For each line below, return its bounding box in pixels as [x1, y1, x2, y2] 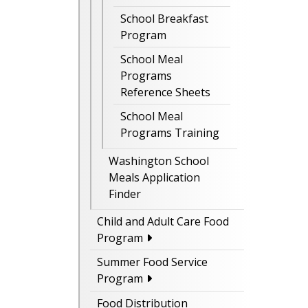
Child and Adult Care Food [97, 214, 229, 230]
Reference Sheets [120, 85, 210, 100]
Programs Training [120, 125, 219, 141]
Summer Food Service [97, 254, 208, 270]
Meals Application [109, 169, 200, 185]
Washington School [109, 153, 209, 168]
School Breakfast [120, 10, 208, 26]
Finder [109, 186, 141, 201]
